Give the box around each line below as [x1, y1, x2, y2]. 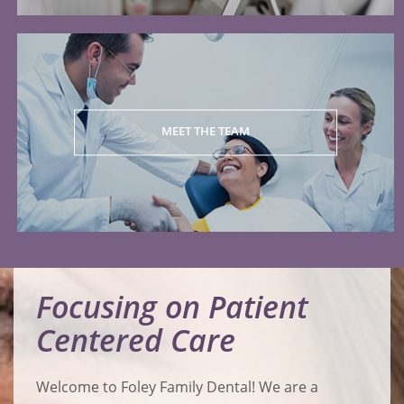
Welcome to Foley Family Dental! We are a [36, 377, 318, 398]
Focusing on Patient [36, 286, 308, 328]
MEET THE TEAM [161, 122, 251, 139]
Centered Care [36, 319, 235, 362]
